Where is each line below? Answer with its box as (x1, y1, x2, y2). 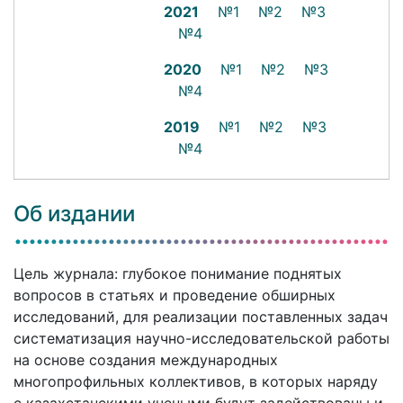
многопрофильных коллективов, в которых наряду (13, 372, 378, 391)
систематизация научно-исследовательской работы (13, 329, 390, 348)
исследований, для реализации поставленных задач (13, 308, 388, 327)
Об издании (13, 201, 135, 228)
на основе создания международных (13, 351, 278, 370)
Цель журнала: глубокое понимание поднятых (13, 264, 342, 283)
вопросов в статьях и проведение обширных (13, 286, 336, 305)
